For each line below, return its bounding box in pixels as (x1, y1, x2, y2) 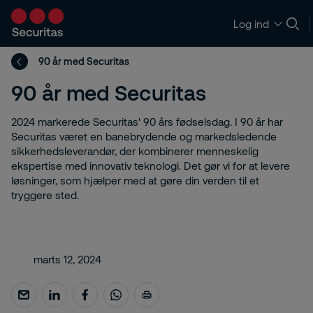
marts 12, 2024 (34, 253, 101, 265)
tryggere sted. (11, 189, 79, 201)
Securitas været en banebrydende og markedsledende (11, 130, 277, 143)
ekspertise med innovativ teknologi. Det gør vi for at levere (11, 159, 290, 172)
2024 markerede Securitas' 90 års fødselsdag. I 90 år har (11, 115, 283, 128)
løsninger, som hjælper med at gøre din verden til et (11, 174, 259, 187)
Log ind (233, 17, 269, 30)
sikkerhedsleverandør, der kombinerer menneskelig (11, 145, 259, 157)
